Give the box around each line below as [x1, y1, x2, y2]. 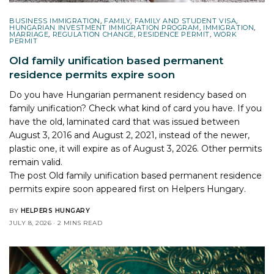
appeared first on [94, 183, 172, 194]
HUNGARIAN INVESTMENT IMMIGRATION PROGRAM [9, 23, 199, 32]
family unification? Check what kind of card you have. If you [9, 102, 262, 114]
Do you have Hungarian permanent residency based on [9, 89, 247, 100]
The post [9, 169, 50, 181]
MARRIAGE [9, 29, 49, 39]
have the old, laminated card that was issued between [9, 116, 240, 127]
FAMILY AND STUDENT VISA [134, 16, 237, 25]
